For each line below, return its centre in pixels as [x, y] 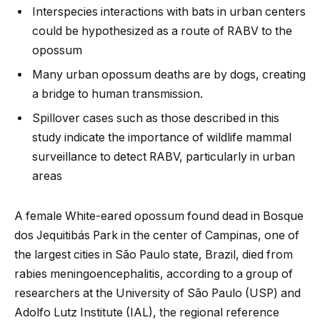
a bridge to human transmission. [117, 94]
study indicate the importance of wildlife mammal [162, 137]
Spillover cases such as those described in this [156, 118]
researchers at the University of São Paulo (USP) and [157, 293]
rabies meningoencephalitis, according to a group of [154, 274]
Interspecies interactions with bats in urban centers [169, 11]
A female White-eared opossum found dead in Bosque [159, 216]
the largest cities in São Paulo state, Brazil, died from [154, 254]
